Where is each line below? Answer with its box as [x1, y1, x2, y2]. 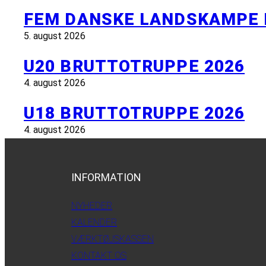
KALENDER [71, 217, 117, 229]
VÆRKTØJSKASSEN [71, 233, 154, 245]
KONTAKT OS [71, 250, 126, 262]
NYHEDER [71, 200, 112, 212]
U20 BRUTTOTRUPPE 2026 [24, 56, 245, 76]
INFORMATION [71, 171, 141, 184]
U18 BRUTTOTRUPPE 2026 [24, 103, 245, 123]
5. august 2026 [24, 30, 85, 42]
